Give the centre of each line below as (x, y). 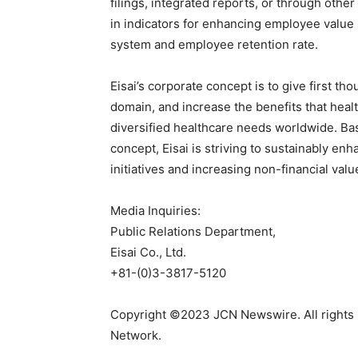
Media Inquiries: (155, 211)
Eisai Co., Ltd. (148, 252)
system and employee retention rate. (214, 44)
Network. (136, 335)
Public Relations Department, (193, 231)
